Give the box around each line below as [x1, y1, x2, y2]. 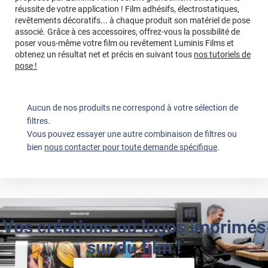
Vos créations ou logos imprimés [2, 217, 266, 238]
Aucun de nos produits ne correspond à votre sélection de [27, 103, 238, 113]
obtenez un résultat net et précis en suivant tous [15, 50, 194, 60]
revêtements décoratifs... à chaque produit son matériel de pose [15, 16, 250, 26]
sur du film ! [87, 237, 181, 258]
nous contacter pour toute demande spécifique [44, 142, 217, 153]
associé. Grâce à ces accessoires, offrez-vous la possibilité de [15, 27, 240, 37]
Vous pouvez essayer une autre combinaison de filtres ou [27, 129, 237, 139]
